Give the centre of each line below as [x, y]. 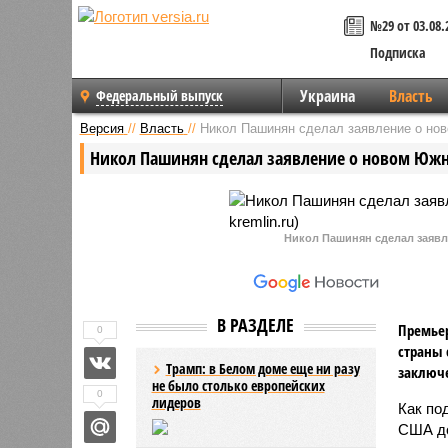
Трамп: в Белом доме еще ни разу [262, 368]
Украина [327, 96]
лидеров [176, 402]
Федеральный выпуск [159, 95]
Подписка [398, 52]
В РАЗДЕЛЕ [255, 324]
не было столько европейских [238, 385]
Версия [101, 128]
